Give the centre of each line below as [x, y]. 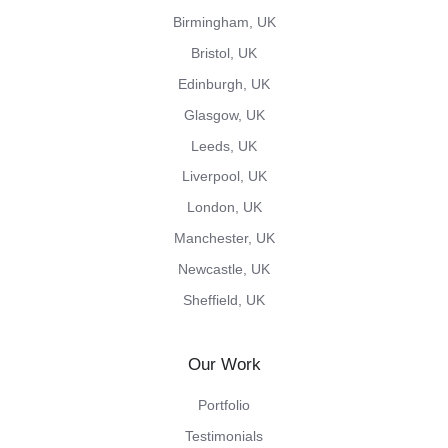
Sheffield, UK [224, 299]
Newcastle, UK [224, 268]
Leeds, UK [224, 145]
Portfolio [224, 405]
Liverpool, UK [224, 176]
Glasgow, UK [224, 114]
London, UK [224, 207]
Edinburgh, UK [224, 83]
